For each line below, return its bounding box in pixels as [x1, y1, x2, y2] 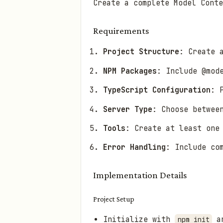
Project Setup [93, 195, 134, 204]
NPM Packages [103, 66, 157, 76]
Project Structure [103, 47, 179, 57]
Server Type [103, 104, 152, 114]
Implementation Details [93, 170, 187, 181]
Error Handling [103, 142, 166, 153]
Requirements [93, 25, 149, 36]
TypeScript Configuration [103, 85, 211, 96]
